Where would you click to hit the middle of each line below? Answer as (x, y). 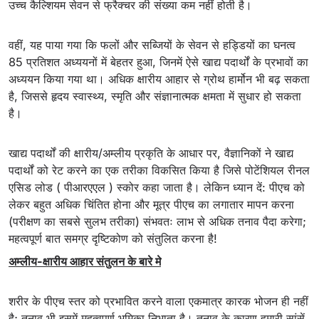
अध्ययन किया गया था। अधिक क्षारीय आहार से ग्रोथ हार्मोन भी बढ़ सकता (159, 79)
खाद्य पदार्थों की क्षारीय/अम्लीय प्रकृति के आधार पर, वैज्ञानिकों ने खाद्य (151, 153)
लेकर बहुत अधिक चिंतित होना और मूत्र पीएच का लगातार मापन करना (151, 205)
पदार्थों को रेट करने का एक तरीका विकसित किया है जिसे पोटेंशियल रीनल (159, 171)
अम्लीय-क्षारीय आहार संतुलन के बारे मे (85, 262)
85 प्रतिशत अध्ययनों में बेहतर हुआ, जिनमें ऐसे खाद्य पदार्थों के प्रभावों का (158, 62)
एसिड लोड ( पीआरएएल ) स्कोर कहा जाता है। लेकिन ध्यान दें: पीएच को (157, 188)
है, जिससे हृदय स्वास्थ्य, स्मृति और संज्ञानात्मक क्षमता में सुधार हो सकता (155, 96)
